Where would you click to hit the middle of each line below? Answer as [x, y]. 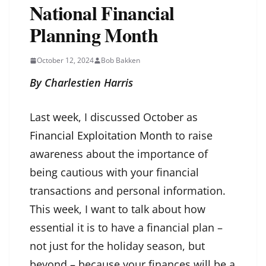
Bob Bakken [121, 61]
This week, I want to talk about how [118, 209]
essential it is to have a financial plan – [126, 228]
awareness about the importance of [119, 154]
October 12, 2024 [65, 61]
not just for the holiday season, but [117, 246]
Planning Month [94, 35]
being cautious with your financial [114, 172]
